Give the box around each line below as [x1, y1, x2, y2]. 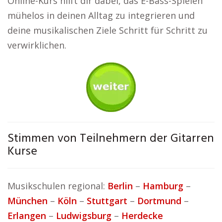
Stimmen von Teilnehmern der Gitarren [7, 129, 214, 148]
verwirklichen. [7, 39, 66, 51]
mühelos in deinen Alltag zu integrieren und [7, 9, 195, 21]
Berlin [108, 180, 133, 192]
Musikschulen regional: [7, 180, 108, 192]
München [7, 195, 48, 207]
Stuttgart [87, 195, 127, 207]
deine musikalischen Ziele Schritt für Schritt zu [7, 24, 208, 36]
